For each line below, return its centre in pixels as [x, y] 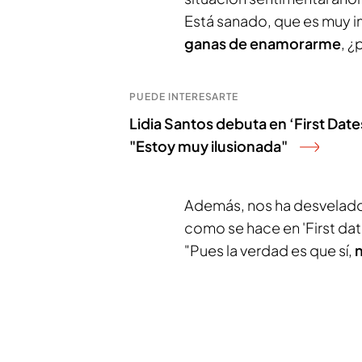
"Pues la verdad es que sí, [269, 250]
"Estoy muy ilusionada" [208, 146]
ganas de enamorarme [263, 43]
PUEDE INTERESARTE [184, 97]
